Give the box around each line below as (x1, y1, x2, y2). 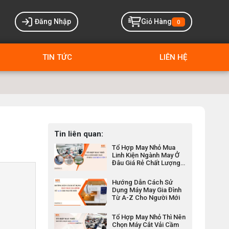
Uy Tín (112, 167, 131, 174)
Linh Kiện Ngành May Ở (112, 151, 180, 159)
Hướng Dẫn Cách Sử (112, 178, 173, 187)
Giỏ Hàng (141, 17, 172, 26)
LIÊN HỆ (159, 53, 187, 62)
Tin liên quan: (54, 129, 103, 139)
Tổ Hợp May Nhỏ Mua (112, 144, 176, 151)
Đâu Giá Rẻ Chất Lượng (112, 159, 181, 167)
